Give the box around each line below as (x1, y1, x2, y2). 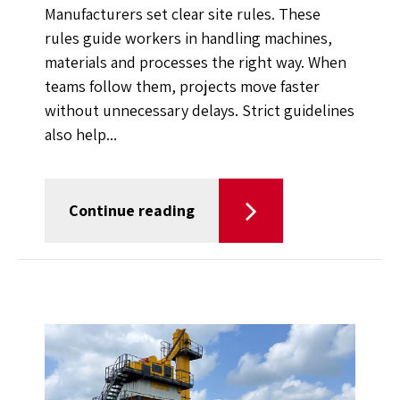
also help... (45, 124, 117, 146)
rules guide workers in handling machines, (45, 28, 332, 49)
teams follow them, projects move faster (45, 76, 320, 97)
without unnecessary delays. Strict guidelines (45, 100, 354, 121)
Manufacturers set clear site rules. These (45, 4, 321, 25)
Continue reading (69, 200, 195, 221)
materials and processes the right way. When (45, 52, 346, 73)
